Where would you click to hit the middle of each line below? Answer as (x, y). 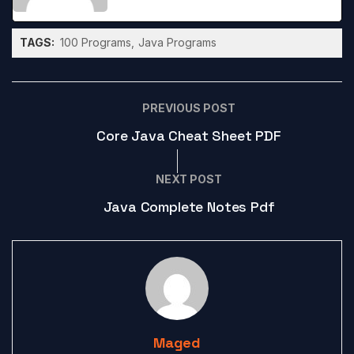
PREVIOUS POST (189, 108)
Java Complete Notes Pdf (189, 207)
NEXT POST (189, 179)
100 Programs (96, 43)
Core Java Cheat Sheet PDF (189, 136)
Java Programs (177, 43)
